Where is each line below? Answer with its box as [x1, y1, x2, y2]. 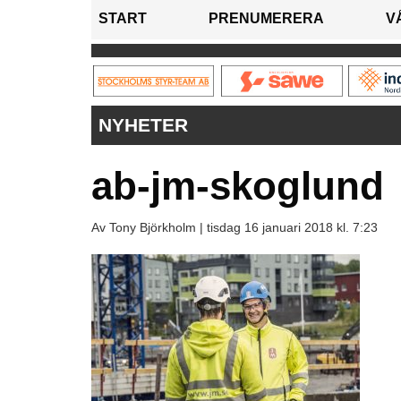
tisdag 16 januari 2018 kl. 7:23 [207, 220, 378, 235]
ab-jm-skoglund [91, 164, 384, 209]
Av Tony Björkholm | [91, 220, 207, 235]
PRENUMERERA [209, 11, 324, 27]
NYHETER [98, 115, 188, 136]
